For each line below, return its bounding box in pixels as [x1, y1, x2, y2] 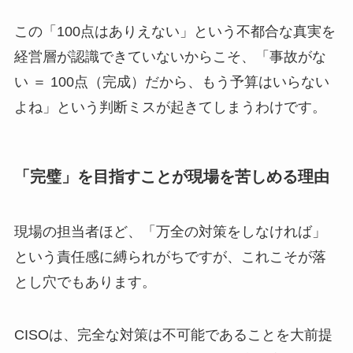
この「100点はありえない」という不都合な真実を [13, 24, 336, 40]
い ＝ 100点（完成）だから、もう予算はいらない [13, 74, 329, 91]
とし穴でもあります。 [13, 273, 156, 290]
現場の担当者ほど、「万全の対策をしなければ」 [13, 223, 326, 240]
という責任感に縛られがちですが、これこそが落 [13, 248, 326, 265]
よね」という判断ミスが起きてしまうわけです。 [13, 99, 326, 116]
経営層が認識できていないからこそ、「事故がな [13, 49, 326, 65]
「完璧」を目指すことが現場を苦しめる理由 [13, 168, 329, 186]
